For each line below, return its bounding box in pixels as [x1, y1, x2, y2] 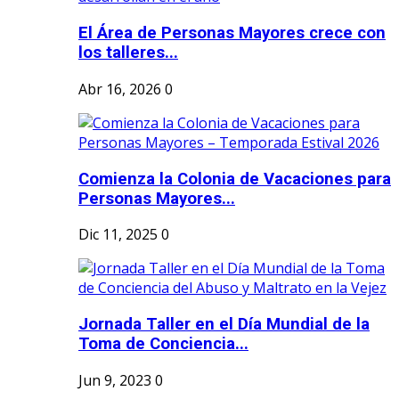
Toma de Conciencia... [78, 334, 248, 354]
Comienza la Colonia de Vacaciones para [78, 168, 391, 189]
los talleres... [78, 43, 178, 63]
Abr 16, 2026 [78, 78, 161, 99]
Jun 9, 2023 [78, 370, 151, 390]
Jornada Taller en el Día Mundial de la [78, 314, 370, 335]
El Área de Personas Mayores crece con [78, 23, 386, 44]
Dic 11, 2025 [78, 224, 158, 245]
